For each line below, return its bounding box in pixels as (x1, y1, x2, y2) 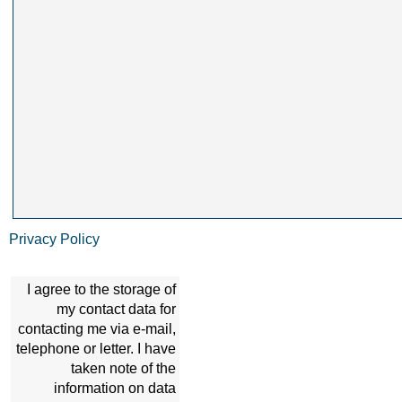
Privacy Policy (9, 232, 100, 247)
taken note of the (71, 361, 176, 376)
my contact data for (57, 301, 176, 317)
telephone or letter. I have (16, 341, 176, 356)
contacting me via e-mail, (18, 321, 176, 336)
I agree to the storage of (27, 282, 176, 297)
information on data (54, 380, 176, 396)
